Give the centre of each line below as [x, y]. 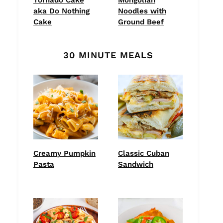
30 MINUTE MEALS [108, 55]
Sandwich [136, 164]
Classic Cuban [144, 153]
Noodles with [142, 11]
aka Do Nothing [61, 11]
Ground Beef [141, 22]
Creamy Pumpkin [64, 153]
